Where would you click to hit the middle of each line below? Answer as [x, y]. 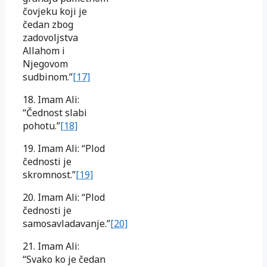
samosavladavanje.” [66, 223]
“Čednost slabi [55, 112]
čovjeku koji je [55, 11]
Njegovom [45, 63]
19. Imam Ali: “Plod [64, 148]
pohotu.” [41, 125]
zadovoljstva [50, 37]
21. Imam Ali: [51, 246]
